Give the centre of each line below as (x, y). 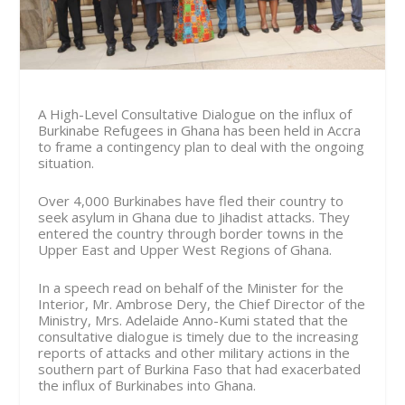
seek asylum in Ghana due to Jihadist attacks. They (194, 217)
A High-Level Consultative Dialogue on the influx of (195, 113)
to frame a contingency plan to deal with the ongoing (202, 146)
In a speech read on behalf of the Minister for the (191, 287)
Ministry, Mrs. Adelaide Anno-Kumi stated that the (193, 320)
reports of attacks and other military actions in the (194, 352)
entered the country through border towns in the (191, 233)
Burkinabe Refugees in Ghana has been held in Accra (200, 130)
